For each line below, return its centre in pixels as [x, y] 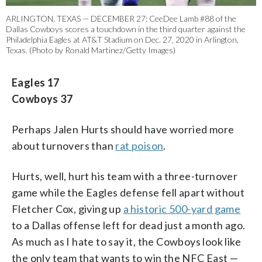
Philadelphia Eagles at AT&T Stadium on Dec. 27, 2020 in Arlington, [122, 39]
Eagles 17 [36, 82]
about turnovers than [64, 145]
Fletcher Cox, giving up [68, 208]
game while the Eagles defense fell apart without [128, 192]
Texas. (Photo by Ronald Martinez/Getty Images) [91, 50]
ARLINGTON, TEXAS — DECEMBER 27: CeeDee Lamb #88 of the [121, 18]
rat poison [139, 145]
